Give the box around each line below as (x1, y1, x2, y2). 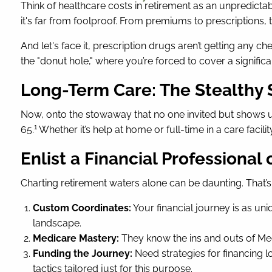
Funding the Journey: (33, 248, 133, 260)
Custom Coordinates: (33, 202, 132, 214)
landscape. (33, 217, 82, 229)
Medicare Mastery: (33, 233, 120, 245)
